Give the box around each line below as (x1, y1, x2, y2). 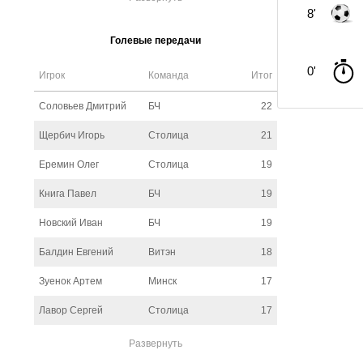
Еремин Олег (39, 159, 99, 170)
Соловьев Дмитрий (39, 100, 126, 112)
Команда (148, 70, 189, 81)
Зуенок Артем (39, 275, 102, 287)
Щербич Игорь (39, 130, 105, 141)
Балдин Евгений (39, 246, 113, 258)
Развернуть (129, 338, 182, 349)
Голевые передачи (110, 35, 201, 46)
